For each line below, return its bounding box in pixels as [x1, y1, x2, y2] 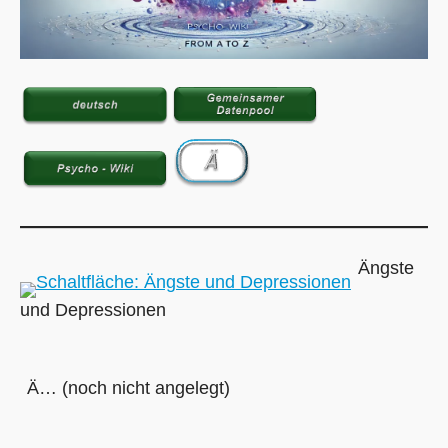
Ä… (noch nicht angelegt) [27, 378, 230, 399]
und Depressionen [20, 300, 166, 321]
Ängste [358, 258, 414, 279]
